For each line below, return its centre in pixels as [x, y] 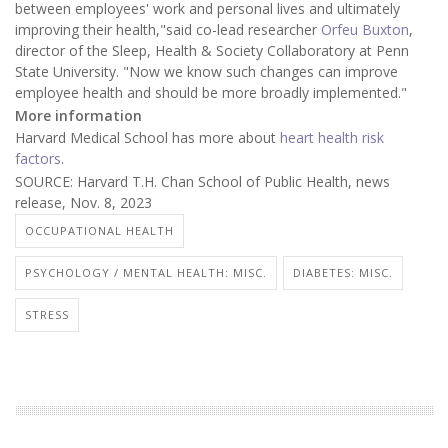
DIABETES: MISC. [343, 272]
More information [78, 115]
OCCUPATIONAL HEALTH [99, 230]
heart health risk [332, 138]
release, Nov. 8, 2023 [83, 202]
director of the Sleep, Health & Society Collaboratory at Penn [212, 51]
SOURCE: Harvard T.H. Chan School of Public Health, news [202, 181]
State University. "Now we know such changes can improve [206, 72]
